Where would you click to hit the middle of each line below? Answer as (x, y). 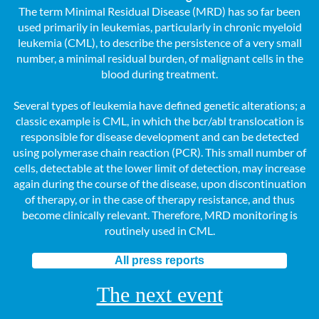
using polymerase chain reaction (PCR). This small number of (159, 152)
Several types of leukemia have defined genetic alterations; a (159, 105)
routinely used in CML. (159, 230)
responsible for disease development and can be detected (159, 136)
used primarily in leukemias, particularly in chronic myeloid (159, 27)
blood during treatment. (159, 74)
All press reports (159, 260)
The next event (159, 294)
